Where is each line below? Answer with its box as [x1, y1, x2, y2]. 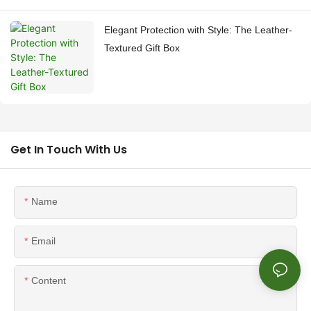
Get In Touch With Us [10, 142, 127, 158]
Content [31, 275, 66, 287]
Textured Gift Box [104, 42, 180, 54]
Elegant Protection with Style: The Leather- [104, 24, 292, 36]
